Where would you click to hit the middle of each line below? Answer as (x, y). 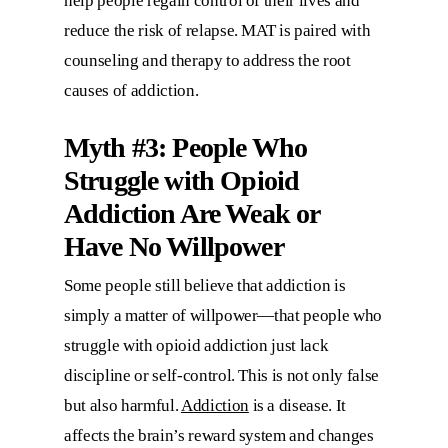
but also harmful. (122, 406)
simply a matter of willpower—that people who (223, 316)
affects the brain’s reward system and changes (219, 436)
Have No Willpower (174, 247)
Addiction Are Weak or (192, 214)
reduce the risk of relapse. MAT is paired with (217, 30)
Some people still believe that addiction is (205, 286)
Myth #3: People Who (186, 148)
